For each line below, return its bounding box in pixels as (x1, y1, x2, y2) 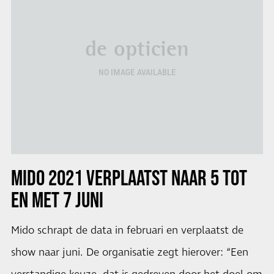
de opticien (85, 35, 189, 62)
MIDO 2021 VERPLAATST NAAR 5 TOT (10, 165, 247, 190)
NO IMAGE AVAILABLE (98, 67, 176, 78)
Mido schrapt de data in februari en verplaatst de (10, 223, 243, 238)
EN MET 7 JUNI (10, 187, 103, 212)
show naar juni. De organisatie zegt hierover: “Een (10, 245, 248, 260)
